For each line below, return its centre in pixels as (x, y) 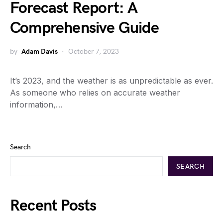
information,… (36, 105)
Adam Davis (40, 52)
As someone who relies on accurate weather (95, 93)
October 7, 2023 (94, 52)
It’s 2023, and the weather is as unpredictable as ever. (111, 81)
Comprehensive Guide (84, 28)
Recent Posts (53, 206)
